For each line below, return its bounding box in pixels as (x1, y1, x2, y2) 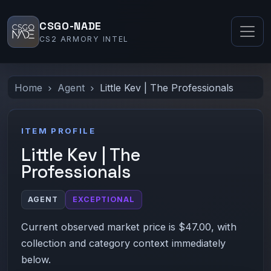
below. (21, 253, 51, 266)
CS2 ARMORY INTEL (39, 34, 129, 44)
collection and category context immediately (21, 237, 226, 249)
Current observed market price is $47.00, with (21, 220, 237, 233)
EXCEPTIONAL (73, 194, 135, 204)
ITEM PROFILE (21, 125, 96, 135)
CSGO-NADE (39, 19, 102, 33)
